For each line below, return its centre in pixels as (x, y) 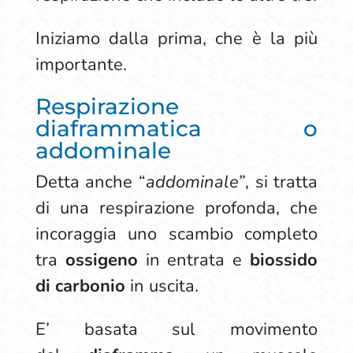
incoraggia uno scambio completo (176, 234)
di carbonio (80, 286)
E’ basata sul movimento (176, 329)
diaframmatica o (176, 128)
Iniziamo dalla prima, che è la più (176, 39)
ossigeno (101, 260)
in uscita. (162, 286)
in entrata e (194, 260)
